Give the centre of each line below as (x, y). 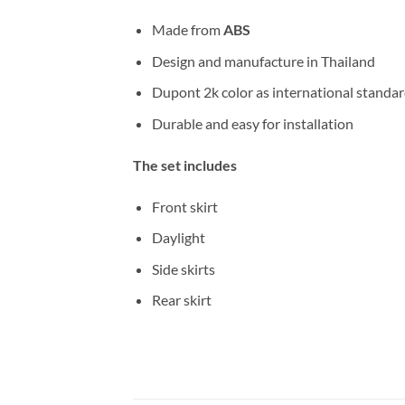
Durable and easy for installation (252, 124)
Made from (187, 30)
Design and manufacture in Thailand (263, 61)
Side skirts (183, 268)
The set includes (185, 165)
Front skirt (184, 206)
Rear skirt (181, 300)
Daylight (178, 238)
